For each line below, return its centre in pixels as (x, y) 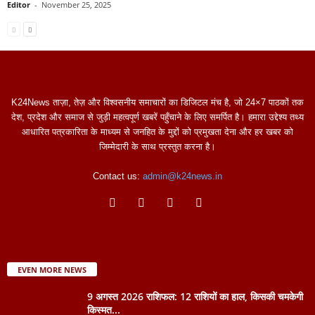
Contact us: (118, 176)
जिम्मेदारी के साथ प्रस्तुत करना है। (157, 146)
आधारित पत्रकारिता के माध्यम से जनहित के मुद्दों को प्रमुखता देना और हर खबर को (157, 131)
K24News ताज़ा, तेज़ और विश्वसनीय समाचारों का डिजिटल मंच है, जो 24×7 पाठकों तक (157, 102)
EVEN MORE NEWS (52, 269)
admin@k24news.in (182, 176)
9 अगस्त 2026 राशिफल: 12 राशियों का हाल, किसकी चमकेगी (195, 296)
